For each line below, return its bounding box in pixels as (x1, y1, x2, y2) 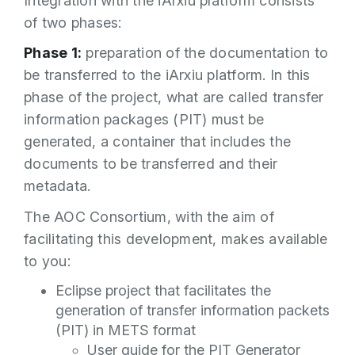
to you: (24, 252, 71, 269)
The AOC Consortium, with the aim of (24, 208, 274, 225)
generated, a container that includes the (24, 133, 291, 150)
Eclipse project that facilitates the (55, 282, 271, 299)
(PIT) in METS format (55, 322, 196, 338)
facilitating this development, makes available (24, 230, 328, 247)
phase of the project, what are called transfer (24, 89, 324, 105)
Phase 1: (24, 44, 82, 61)
